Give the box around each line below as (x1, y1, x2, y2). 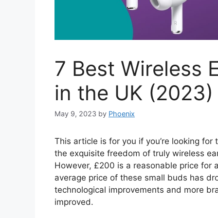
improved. (54, 197, 93, 207)
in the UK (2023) (54, 80, 213, 105)
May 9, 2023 (54, 109, 96, 118)
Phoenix (109, 109, 135, 118)
